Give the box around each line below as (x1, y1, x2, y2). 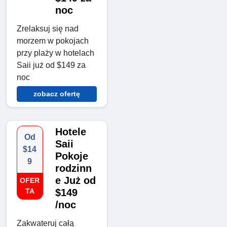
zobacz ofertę (33, 90, 80, 98)
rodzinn (55, 163, 92, 174)
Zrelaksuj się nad (17, 24, 79, 33)
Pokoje (55, 150, 88, 162)
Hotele (55, 126, 86, 138)
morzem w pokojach (17, 36, 89, 46)
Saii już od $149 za (17, 61, 86, 70)
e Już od (55, 175, 96, 186)
